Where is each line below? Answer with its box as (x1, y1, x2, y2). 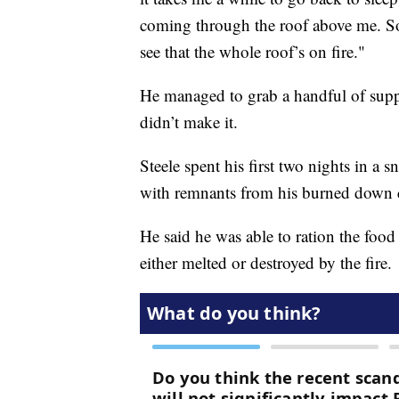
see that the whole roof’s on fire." (140, 40, 365, 63)
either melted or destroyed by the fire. (140, 251, 392, 274)
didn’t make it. (140, 110, 238, 134)
